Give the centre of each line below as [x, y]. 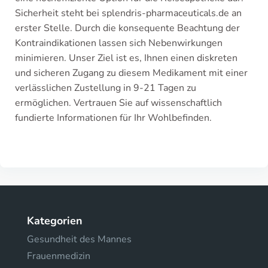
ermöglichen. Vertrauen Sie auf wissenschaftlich [118, 103]
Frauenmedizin [59, 256]
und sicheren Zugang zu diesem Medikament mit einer [131, 73]
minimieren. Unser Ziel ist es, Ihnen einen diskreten [126, 58]
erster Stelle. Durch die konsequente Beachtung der [127, 28]
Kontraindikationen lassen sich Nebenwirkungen [119, 43]
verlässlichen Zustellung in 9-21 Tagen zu [106, 88]
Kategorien [55, 221]
